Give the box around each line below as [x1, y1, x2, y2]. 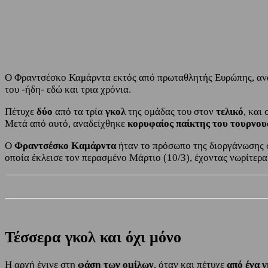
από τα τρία [53, 106, 105, 118]
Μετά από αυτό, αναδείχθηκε [5, 118, 127, 130]
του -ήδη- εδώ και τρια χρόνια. [5, 84, 131, 96]
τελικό [216, 106, 243, 118]
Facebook [117, 10, 147, 20]
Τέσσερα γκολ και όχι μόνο [5, 228, 181, 246]
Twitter [184, 10, 206, 20]
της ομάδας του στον [126, 106, 216, 118]
